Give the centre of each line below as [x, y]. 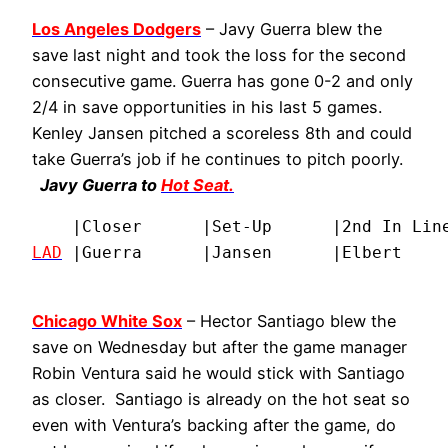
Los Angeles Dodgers [116, 28]
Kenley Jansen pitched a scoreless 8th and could [222, 132]
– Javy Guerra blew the [291, 28]
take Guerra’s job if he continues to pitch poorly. [217, 158]
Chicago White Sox [107, 321]
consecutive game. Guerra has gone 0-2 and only [222, 80]
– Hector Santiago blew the [289, 321]
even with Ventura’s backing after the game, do [214, 425]
